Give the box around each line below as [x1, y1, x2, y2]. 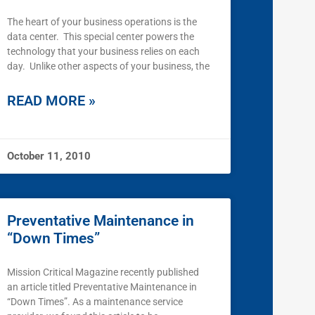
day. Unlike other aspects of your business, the [7, 60, 210, 72]
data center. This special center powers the [7, 31, 194, 43]
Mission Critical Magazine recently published [7, 266, 199, 278]
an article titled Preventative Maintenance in [7, 281, 197, 293]
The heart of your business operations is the [7, 16, 197, 28]
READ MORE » [7, 92, 96, 110]
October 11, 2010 [7, 150, 91, 163]
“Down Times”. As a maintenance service [7, 296, 183, 308]
